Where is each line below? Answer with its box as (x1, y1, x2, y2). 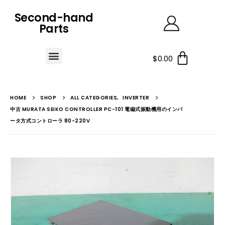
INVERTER (123, 94, 149, 101)
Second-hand (14, 10, 93, 26)
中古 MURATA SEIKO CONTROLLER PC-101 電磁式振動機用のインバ (10, 105, 183, 113)
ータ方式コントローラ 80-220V (10, 117, 90, 125)
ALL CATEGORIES (70, 94, 117, 101)
